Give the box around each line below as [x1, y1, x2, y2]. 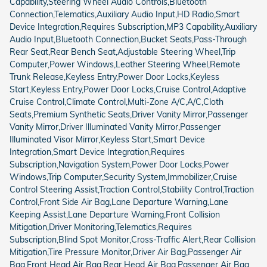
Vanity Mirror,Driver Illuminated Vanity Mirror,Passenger [10, 121, 221, 132]
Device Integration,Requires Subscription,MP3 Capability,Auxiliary [10, 21, 257, 32]
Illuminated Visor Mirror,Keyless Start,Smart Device [10, 133, 205, 145]
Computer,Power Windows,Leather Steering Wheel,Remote [10, 58, 240, 70]
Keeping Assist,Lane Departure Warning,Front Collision [10, 209, 220, 220]
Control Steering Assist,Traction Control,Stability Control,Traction [10, 184, 254, 195]
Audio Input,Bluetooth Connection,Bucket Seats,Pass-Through [10, 33, 247, 45]
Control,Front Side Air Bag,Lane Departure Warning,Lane [10, 196, 228, 207]
